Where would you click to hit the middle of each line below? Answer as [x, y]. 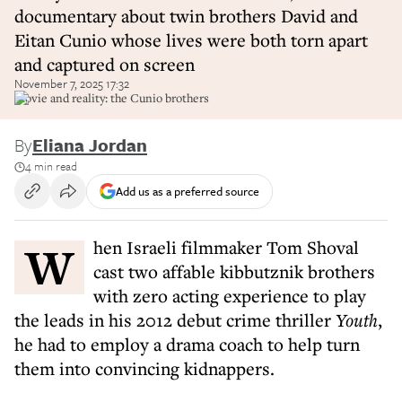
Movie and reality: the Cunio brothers [112, 98]
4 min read [51, 166]
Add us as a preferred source [188, 191]
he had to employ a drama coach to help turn [187, 344]
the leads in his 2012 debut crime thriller [175, 320]
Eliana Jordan [90, 145]
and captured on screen [105, 64]
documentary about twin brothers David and [186, 16]
